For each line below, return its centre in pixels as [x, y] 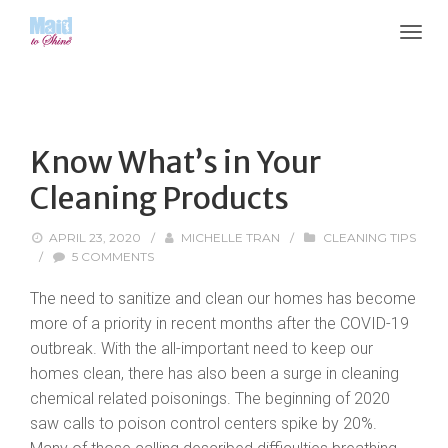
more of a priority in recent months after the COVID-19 [219, 323]
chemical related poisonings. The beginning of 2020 [210, 398]
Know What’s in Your [175, 162]
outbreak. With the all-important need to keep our [201, 348]
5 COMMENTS [113, 256]
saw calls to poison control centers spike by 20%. [203, 423]
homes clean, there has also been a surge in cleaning [214, 373]
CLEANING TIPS [369, 237]
